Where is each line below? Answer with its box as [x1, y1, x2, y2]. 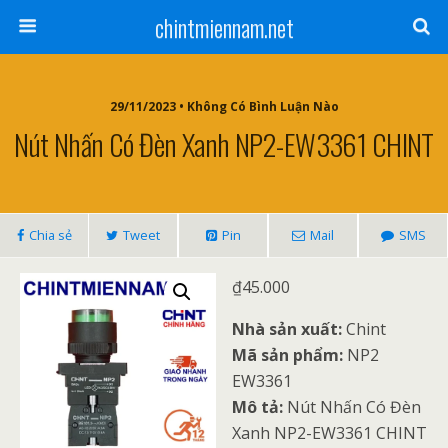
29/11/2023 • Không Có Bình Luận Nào [109, 98, 339, 115]
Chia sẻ [28, 226, 72, 244]
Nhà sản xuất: [232, 318, 343, 340]
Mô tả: [232, 396, 284, 418]
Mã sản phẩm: [232, 344, 344, 366]
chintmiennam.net [154, 9, 294, 45]
